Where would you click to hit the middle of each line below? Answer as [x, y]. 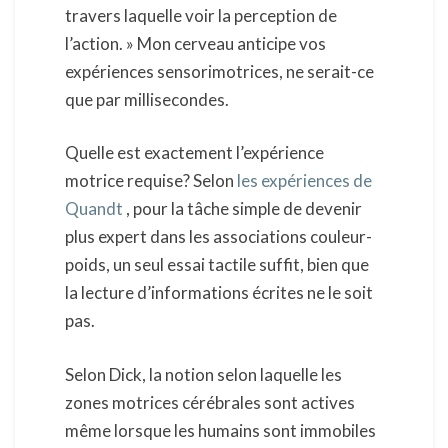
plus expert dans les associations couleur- [218, 237]
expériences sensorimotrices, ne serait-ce [219, 71]
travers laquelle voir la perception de [201, 15]
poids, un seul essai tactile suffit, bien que [217, 265]
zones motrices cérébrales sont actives [210, 402]
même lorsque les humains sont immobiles [220, 430]
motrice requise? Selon [151, 181]
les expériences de [304, 181]
